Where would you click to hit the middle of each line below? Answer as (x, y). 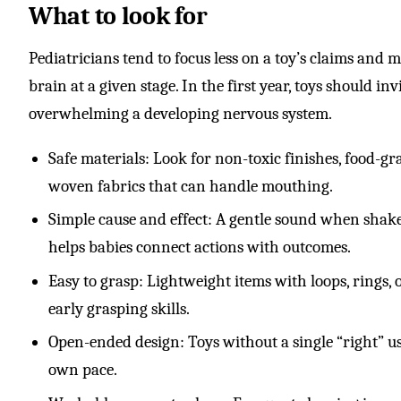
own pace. (83, 370)
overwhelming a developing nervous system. (180, 113)
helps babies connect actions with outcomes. (200, 247)
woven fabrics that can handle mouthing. (191, 186)
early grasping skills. (119, 308)
